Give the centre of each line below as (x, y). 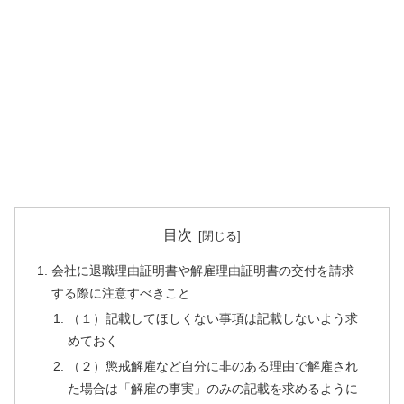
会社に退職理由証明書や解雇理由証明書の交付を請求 (203, 271)
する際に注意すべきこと (121, 294)
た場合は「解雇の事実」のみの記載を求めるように (212, 388)
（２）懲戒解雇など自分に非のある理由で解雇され (212, 366)
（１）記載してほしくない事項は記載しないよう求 (212, 319)
